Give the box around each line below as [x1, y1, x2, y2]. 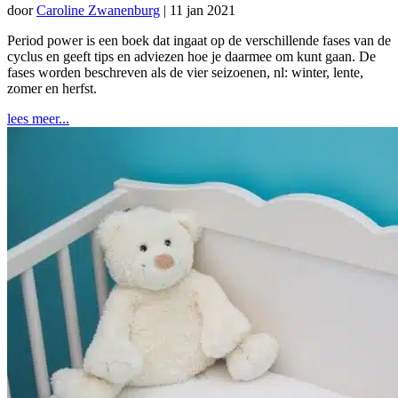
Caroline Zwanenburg [36, 2, 160, 18]
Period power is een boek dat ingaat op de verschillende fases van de [7, 32, 391, 48]
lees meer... [7, 110, 69, 126]
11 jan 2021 [170, 2, 235, 18]
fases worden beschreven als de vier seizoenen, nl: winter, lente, [7, 64, 363, 80]
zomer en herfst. [7, 80, 97, 96]
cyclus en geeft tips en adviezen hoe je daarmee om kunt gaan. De [7, 48, 376, 64]
